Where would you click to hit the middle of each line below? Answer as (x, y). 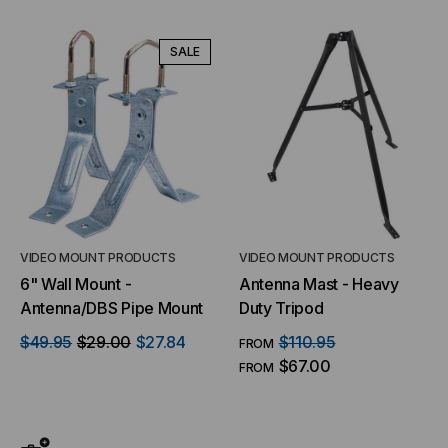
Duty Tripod (281, 308)
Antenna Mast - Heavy (319, 284)
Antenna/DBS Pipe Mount (111, 308)
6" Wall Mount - (72, 284)
